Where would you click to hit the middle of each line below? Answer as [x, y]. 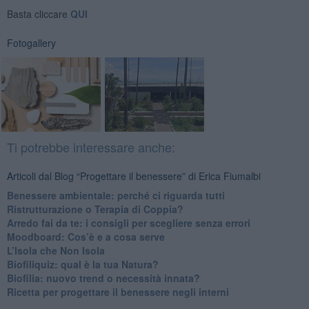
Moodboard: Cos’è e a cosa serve [86, 236]
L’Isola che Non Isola [56, 250]
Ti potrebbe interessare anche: [91, 147]
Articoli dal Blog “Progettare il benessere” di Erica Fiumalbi [133, 176]
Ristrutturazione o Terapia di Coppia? [95, 209]
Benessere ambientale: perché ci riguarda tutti [116, 195]
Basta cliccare [38, 13]
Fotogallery [31, 42]
